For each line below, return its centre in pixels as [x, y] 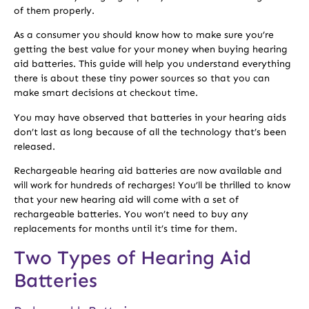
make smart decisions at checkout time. [106, 93]
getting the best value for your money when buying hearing [151, 50]
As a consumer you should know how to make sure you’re [144, 35]
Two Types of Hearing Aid [132, 257]
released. [34, 146]
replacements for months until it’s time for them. [126, 229]
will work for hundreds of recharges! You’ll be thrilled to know [152, 186]
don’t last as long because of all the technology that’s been [150, 132]
